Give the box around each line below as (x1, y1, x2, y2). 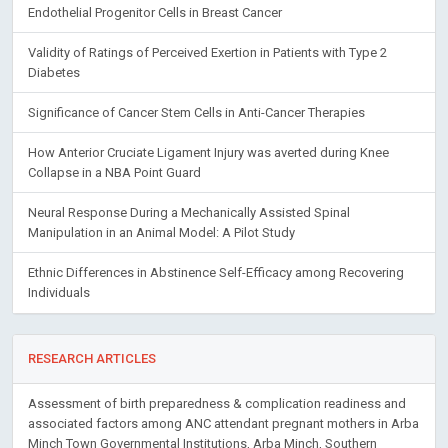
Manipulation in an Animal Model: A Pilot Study (28, 225, 295, 241)
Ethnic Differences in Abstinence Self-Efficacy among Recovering (28, 265, 404, 281)
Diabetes (28, 65, 80, 81)
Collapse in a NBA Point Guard (28, 165, 201, 181)
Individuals (28, 285, 90, 301)
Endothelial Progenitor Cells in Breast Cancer (28, 5, 282, 21)
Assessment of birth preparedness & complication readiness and (28, 396, 406, 412)
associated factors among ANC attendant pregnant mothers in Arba (28, 416, 419, 432)
